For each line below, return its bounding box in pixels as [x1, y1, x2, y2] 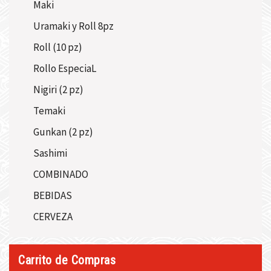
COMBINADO [33, 168, 88, 181]
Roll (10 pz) [33, 41, 82, 54]
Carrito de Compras [18, 253, 116, 268]
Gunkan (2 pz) [33, 125, 93, 139]
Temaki [33, 104, 65, 118]
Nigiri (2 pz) [33, 83, 83, 97]
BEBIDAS [33, 189, 72, 203]
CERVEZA [33, 210, 73, 224]
